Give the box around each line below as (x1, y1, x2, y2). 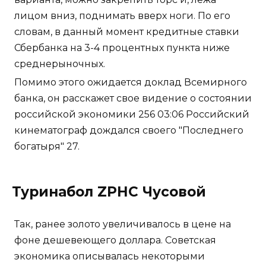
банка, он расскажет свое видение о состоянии (14, 92, 252, 104)
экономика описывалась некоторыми (14, 250, 205, 262)
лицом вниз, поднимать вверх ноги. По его (14, 9, 230, 21)
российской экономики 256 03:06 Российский (14, 108, 249, 120)
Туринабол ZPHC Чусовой (12, 183, 206, 200)
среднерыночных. (14, 58, 105, 69)
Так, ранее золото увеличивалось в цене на (14, 218, 231, 230)
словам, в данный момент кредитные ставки (14, 26, 239, 37)
